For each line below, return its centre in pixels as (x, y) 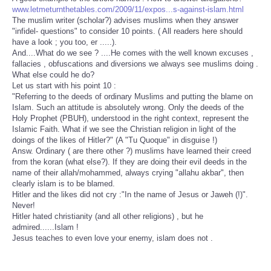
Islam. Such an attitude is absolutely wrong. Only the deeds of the (128, 107)
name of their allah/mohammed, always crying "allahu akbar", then (128, 172)
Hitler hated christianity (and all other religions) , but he (108, 216)
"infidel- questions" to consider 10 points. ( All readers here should (127, 31)
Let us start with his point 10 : (64, 85)
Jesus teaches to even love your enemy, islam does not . (113, 238)
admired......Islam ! (45, 227)
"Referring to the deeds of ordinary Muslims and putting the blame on (132, 96)
